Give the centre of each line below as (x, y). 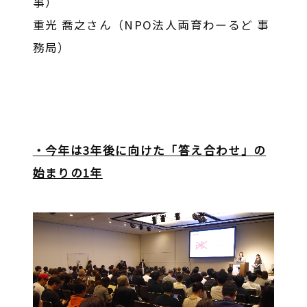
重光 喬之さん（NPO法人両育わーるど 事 (151, 25)
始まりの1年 (67, 172)
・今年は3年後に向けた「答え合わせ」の (149, 150)
